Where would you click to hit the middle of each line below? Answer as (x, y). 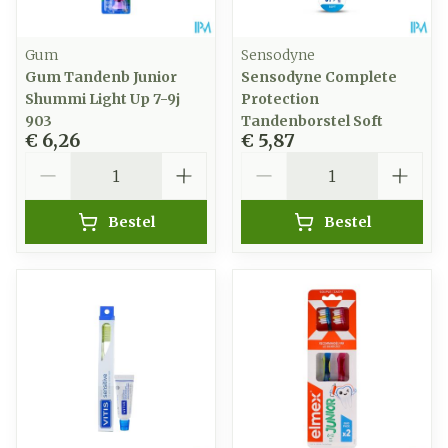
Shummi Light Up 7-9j (102, 99)
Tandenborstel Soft (312, 121)
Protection (280, 99)
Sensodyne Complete (319, 77)
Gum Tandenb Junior (101, 77)
